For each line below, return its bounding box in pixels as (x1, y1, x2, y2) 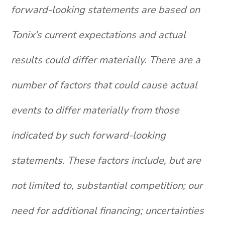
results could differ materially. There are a (11, 53, 201, 67)
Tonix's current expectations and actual (11, 28, 186, 42)
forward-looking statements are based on (11, 3, 200, 17)
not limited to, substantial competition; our (11, 179, 203, 192)
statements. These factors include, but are (11, 154, 201, 167)
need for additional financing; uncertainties (11, 204, 204, 217)
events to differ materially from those (11, 103, 180, 117)
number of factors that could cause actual (11, 78, 198, 92)
